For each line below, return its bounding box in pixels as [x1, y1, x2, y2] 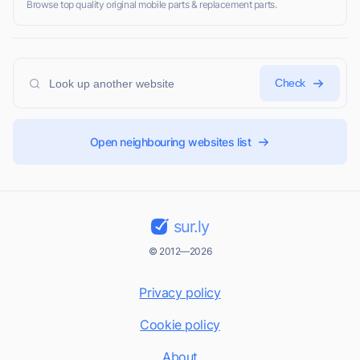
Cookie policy [140, 317, 220, 333]
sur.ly [173, 217, 209, 237]
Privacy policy [139, 284, 221, 301]
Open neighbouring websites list [89, 135, 252, 149]
